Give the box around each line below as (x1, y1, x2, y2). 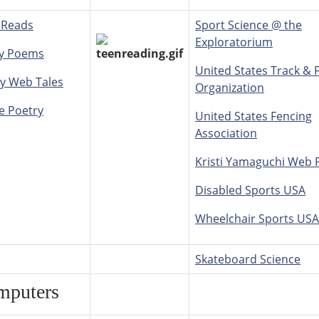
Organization (195, 80, 264, 96)
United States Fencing (195, 108, 312, 125)
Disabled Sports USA (195, 182, 305, 199)
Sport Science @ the (195, 17, 302, 33)
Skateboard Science (195, 251, 300, 268)
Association (195, 125, 257, 142)
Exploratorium (195, 34, 273, 51)
